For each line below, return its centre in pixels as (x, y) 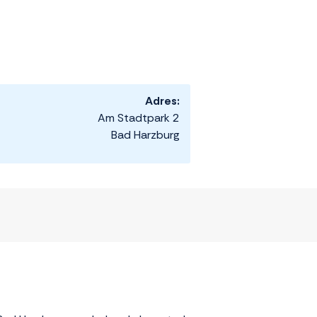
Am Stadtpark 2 (139, 118)
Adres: (162, 101)
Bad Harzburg (145, 135)
